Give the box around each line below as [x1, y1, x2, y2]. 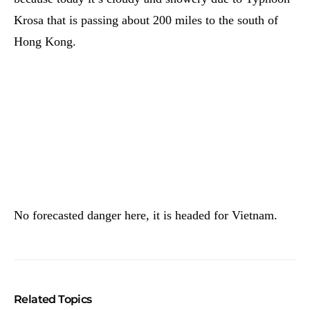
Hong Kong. [14, 35, 76, 48]
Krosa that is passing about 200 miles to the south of [14, 13, 278, 27]
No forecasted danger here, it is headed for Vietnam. [14, 208, 277, 222]
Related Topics [14, 293, 92, 306]
